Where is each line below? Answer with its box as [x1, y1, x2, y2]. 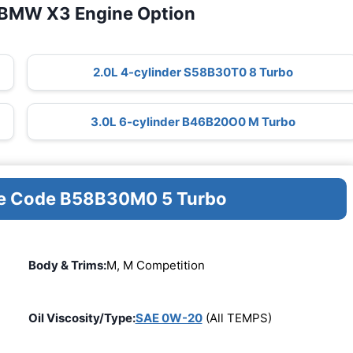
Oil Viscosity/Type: [28, 310, 136, 326]
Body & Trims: [28, 257, 106, 273]
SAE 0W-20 [135, 310, 203, 326]
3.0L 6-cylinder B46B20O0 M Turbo [90, 113, 295, 129]
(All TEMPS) [202, 310, 272, 326]
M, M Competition [106, 257, 205, 273]
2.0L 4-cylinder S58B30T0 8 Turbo [92, 65, 293, 80]
